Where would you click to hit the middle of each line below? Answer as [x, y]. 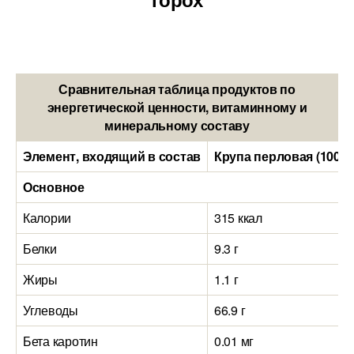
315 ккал [238, 218]
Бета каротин [60, 341]
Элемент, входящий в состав [112, 156]
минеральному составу [177, 125]
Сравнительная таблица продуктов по [177, 89]
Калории [47, 218]
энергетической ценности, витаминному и [177, 107]
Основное [54, 187]
